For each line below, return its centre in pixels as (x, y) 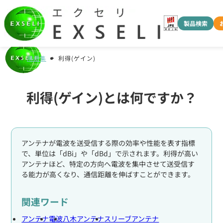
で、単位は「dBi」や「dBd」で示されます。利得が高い (110, 153)
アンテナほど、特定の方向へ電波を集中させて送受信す (108, 164)
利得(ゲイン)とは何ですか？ (111, 97)
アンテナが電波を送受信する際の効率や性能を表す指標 (109, 143)
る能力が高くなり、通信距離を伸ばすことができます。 (108, 174)
